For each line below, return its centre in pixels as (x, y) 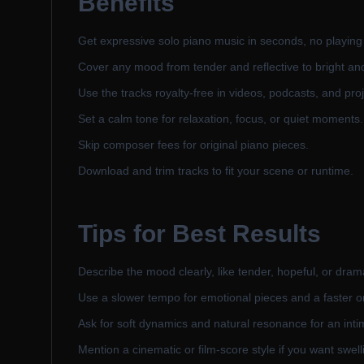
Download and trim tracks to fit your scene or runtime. (216, 171)
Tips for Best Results (199, 234)
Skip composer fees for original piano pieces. (193, 145)
